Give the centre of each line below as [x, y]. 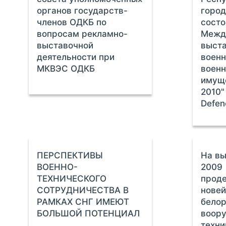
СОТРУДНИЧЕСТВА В [82, 190]
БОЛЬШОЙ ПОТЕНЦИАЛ [88, 213]
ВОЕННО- [57, 167]
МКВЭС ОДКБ [66, 69]
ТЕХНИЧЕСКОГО [71, 179]
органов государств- [82, 11]
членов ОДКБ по [71, 22]
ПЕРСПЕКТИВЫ [70, 155]
